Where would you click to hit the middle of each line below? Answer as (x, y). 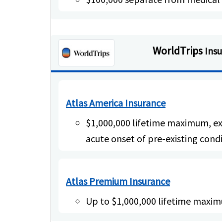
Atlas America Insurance (116, 103)
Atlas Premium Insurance (118, 181)
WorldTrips (178, 50)
